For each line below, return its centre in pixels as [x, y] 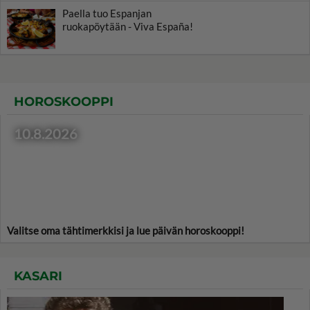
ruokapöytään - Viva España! [128, 27]
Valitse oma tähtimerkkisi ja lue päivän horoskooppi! [126, 231]
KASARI [38, 276]
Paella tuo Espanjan [107, 13]
